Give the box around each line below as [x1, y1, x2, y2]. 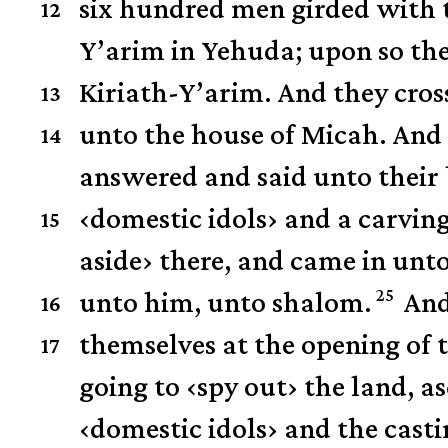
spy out [197, 369, 288, 403]
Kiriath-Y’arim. [79, 75, 273, 109]
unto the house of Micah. [79, 117, 388, 151]
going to [79, 369, 187, 403]
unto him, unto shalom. [79, 285, 373, 319]
